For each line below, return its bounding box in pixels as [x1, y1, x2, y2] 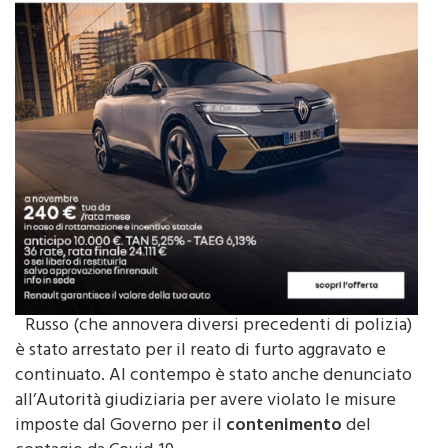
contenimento [226, 383, 342, 418]
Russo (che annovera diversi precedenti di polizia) [25, 283, 412, 318]
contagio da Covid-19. [15, 408, 178, 443]
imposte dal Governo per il [15, 383, 226, 418]
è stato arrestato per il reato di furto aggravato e [15, 308, 386, 343]
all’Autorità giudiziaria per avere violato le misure [15, 358, 396, 393]
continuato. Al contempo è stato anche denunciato [15, 333, 412, 368]
